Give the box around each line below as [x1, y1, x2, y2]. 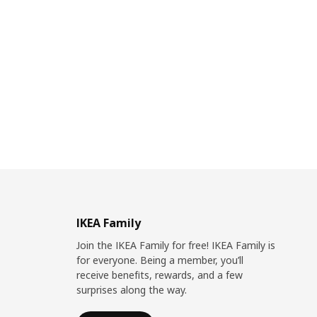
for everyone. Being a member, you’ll [76, 253, 243, 267]
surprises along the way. [76, 283, 187, 296]
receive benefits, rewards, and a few [76, 268, 243, 282]
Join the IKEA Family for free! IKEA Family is [76, 238, 275, 252]
